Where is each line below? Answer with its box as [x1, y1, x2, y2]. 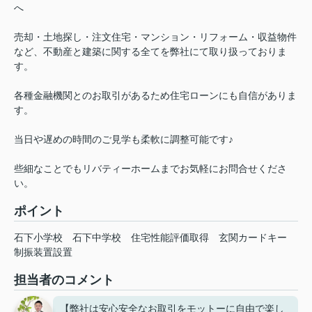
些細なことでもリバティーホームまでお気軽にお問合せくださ [14, 163, 287, 175]
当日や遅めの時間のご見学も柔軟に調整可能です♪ [14, 134, 233, 146]
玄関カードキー [219, 232, 287, 244]
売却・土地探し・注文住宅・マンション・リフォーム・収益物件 [14, 31, 297, 43]
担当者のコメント [14, 273, 114, 288]
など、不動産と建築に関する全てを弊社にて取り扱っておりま [14, 46, 287, 58]
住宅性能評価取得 [131, 232, 209, 244]
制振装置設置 [14, 247, 72, 258]
